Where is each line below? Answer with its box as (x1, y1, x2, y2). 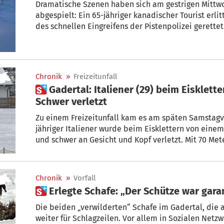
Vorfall (73, 173, 95, 182)
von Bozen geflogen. (35, 156, 107, 166)
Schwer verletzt (35, 95, 107, 107)
